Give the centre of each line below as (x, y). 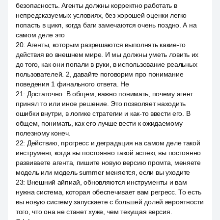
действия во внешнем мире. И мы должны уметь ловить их (107, 55)
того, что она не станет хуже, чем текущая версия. (94, 212)
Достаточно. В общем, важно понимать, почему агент (110, 94)
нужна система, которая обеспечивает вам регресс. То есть (109, 192)
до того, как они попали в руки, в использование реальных (107, 64)
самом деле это (41, 35)
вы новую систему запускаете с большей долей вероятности (110, 202)
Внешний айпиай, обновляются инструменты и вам (107, 182)
